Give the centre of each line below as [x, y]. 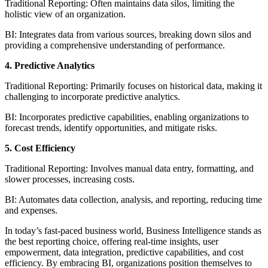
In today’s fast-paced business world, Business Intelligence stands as [133, 230]
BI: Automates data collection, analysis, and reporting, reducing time [133, 199]
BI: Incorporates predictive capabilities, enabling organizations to [127, 117]
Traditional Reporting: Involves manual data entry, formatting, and [129, 168]
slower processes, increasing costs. [71, 179]
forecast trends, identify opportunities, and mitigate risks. [112, 127]
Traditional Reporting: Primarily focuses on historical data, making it [133, 86]
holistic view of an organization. [66, 14]
